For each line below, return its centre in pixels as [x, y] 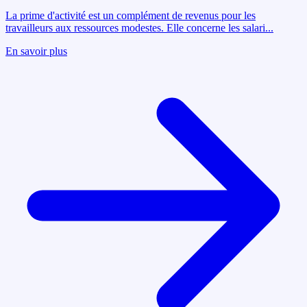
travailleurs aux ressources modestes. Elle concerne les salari [135, 27]
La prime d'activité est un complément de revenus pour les [131, 15]
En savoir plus [36, 51]
